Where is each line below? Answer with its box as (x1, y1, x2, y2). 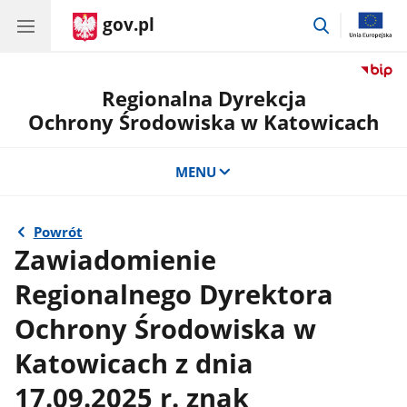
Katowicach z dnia (15, 344, 254, 382)
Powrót (33, 223, 83, 242)
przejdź (331, 13, 377, 32)
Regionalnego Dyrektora (15, 275, 334, 313)
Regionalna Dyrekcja (101, 84, 306, 113)
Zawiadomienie (15, 241, 217, 278)
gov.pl (103, 13, 154, 36)
